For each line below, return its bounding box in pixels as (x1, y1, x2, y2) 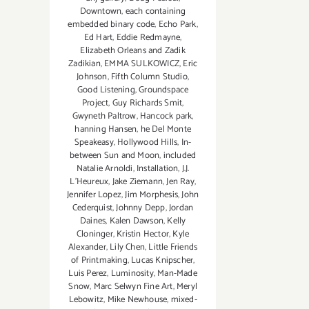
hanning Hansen (74, 122, 137, 137)
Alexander (68, 240, 106, 255)
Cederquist (72, 201, 113, 216)
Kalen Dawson (109, 214, 163, 229)
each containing (125, 4, 186, 19)
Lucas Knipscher (131, 253, 194, 268)
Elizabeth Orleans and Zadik (80, 43, 186, 59)
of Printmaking (70, 253, 128, 268)
